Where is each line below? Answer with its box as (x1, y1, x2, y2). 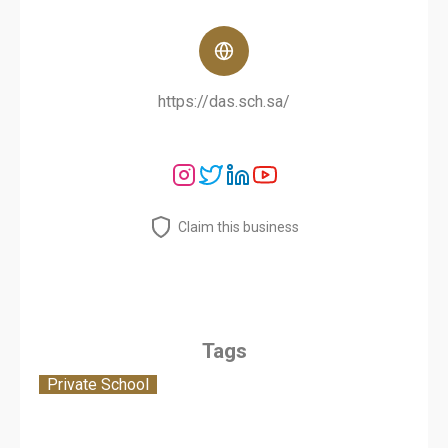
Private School (47, 375, 149, 394)
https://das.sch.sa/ (158, 92, 290, 111)
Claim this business (178, 219, 299, 235)
